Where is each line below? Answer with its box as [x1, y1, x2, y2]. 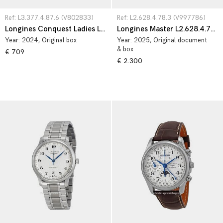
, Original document [150, 36, 207, 44]
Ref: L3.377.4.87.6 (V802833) [5, 14, 94, 22]
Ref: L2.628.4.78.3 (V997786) [117, 14, 206, 22]
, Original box [38, 36, 77, 44]
